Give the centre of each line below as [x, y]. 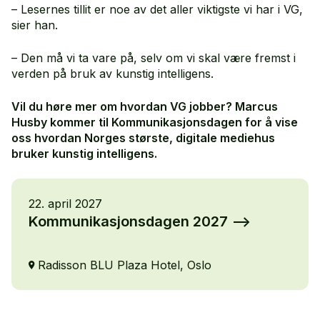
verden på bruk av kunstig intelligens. [114, 73]
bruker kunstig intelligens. [86, 153]
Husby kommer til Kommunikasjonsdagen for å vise [155, 122]
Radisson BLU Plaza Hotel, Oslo [125, 265]
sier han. [36, 25]
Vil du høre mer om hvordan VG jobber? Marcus [145, 106]
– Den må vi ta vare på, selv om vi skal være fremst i [154, 57]
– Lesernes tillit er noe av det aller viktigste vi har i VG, [157, 9]
